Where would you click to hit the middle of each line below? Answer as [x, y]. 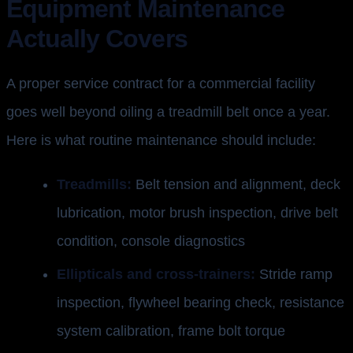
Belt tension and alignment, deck [236, 184]
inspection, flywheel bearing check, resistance [201, 303]
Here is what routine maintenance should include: [161, 140]
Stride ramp [294, 275]
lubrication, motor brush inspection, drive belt [197, 212]
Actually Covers [97, 38]
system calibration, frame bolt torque [171, 331]
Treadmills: [94, 184]
